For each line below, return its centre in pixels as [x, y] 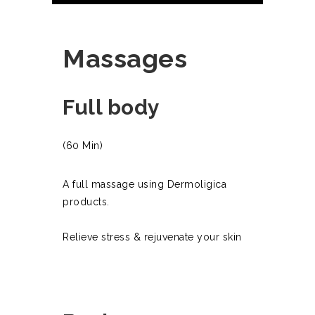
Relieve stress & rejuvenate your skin [152, 237]
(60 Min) [83, 146]
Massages [125, 59]
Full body [111, 108]
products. [86, 202]
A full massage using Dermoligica [144, 185]
